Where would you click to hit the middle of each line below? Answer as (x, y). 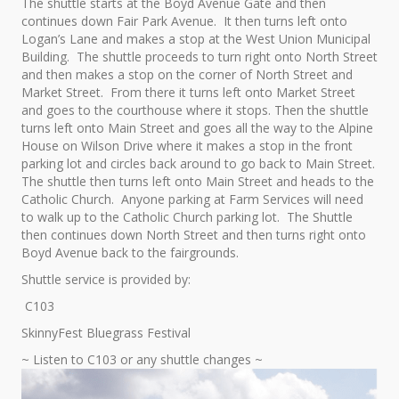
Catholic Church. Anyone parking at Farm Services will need (192, 199)
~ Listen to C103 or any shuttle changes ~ (142, 359)
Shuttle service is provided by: (106, 279)
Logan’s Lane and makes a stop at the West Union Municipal (196, 38)
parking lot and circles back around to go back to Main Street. (198, 163)
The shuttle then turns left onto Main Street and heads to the (198, 181)
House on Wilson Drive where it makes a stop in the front (187, 145)
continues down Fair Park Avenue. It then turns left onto (184, 20)
